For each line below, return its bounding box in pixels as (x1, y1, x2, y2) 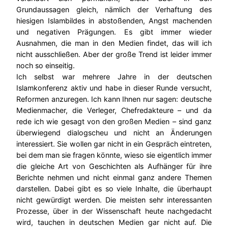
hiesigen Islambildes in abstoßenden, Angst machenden (16, 16, 212, 25)
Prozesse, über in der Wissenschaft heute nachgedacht (16, 206, 212, 215)
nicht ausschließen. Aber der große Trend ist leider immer (16, 49, 212, 59)
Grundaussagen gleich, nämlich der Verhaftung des (16, 5, 212, 14)
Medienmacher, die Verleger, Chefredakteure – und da (16, 105, 212, 115)
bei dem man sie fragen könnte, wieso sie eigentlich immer (16, 150, 212, 159)
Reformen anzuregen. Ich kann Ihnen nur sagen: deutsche (16, 94, 212, 103)
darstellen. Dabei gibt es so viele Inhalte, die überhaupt (16, 184, 212, 193)
